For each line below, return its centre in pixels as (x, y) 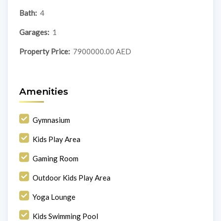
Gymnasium (51, 120)
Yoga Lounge (54, 197)
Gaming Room (55, 159)
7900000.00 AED (102, 52)
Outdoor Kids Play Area (71, 178)
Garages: (34, 32)
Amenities (43, 92)
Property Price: (44, 52)
